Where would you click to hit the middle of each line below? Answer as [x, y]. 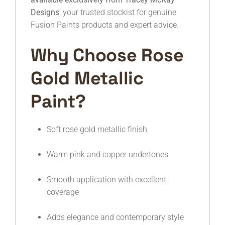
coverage [63, 192]
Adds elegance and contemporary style [115, 217]
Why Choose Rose [107, 55]
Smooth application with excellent [106, 180]
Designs [45, 13]
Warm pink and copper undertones [107, 155]
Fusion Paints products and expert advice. [105, 25]
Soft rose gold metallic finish [97, 130]
